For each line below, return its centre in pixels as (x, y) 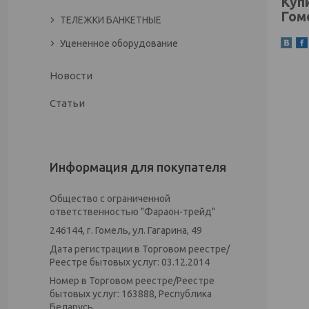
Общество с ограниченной (110, 199)
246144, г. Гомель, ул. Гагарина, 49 (126, 230)
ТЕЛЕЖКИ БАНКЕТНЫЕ (111, 20)
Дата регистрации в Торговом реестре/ (140, 249)
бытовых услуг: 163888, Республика (131, 294)
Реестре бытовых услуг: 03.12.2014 (130, 262)
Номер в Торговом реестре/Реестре (132, 281)
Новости (71, 76)
